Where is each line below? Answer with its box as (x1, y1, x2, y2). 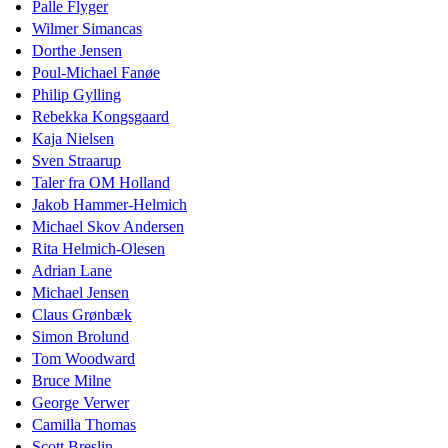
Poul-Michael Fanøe (32, 63, 160, 81)
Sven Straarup (32, 151, 121, 169)
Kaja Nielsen (32, 129, 114, 147)
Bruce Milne (32, 371, 111, 389)
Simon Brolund (32, 327, 129, 345)
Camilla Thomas (32, 415, 136, 433)
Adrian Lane (32, 261, 112, 279)
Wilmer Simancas (32, 19, 142, 37)
